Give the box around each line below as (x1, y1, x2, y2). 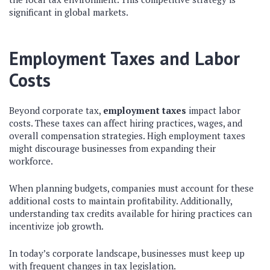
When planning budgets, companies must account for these (9, 182, 254, 194)
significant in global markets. (9, 6, 128, 18)
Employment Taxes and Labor (9, 46, 240, 70)
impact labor (186, 104, 240, 116)
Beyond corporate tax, (9, 104, 103, 116)
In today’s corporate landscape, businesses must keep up (9, 247, 245, 259)
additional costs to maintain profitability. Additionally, (9, 195, 232, 207)
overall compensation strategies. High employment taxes (9, 130, 245, 142)
